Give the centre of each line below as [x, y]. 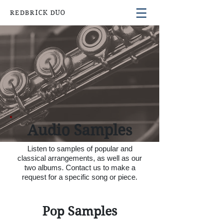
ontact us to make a [103, 167]
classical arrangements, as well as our [80, 158]
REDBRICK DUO [38, 13]
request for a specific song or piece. [80, 177]
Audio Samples [80, 130]
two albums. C [48, 167]
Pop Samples [80, 211]
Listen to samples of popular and [80, 149]
